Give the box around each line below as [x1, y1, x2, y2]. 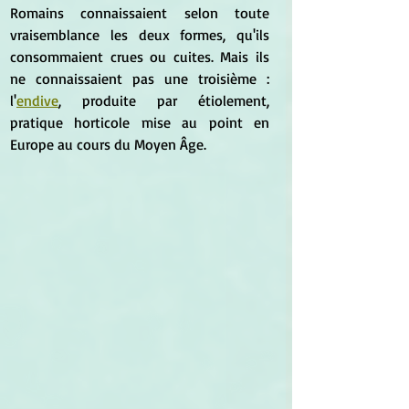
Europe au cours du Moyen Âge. [10, 134, 206, 153]
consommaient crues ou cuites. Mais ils [10, 47, 269, 66]
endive [16, 90, 58, 110]
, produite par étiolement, [58, 90, 269, 110]
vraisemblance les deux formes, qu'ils [10, 25, 269, 44]
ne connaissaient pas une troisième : [10, 68, 269, 88]
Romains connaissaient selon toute [10, 3, 269, 22]
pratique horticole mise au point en [10, 112, 269, 131]
